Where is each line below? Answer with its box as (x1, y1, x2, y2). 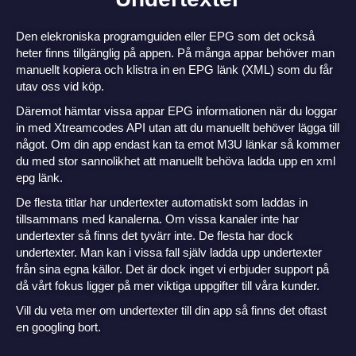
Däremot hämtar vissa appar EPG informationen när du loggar (16, 103, 337, 118)
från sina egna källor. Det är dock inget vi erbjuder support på (16, 261, 329, 276)
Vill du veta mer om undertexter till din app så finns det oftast (16, 303, 327, 317)
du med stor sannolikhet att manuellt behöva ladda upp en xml (16, 153, 335, 168)
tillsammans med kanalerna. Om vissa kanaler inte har (16, 211, 299, 226)
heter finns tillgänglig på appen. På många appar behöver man (16, 45, 335, 60)
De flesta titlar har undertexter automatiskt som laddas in (16, 195, 308, 209)
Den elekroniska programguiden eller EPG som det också (16, 29, 315, 43)
